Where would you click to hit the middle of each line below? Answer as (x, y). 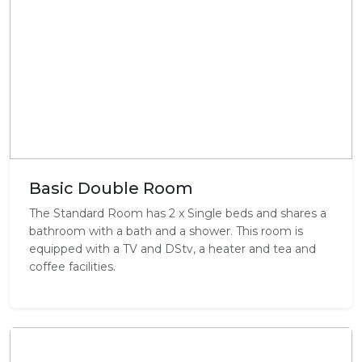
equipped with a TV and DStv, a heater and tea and (173, 249)
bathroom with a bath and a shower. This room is (166, 231)
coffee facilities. (72, 267)
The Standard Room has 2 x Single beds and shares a (178, 213)
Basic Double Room (111, 188)
